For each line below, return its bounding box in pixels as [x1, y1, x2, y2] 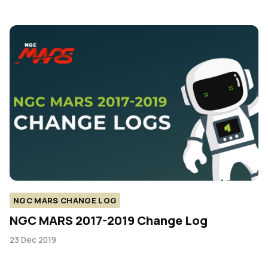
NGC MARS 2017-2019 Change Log [10, 212, 208, 229]
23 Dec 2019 [10, 234, 56, 245]
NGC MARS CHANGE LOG [13, 195, 117, 206]
